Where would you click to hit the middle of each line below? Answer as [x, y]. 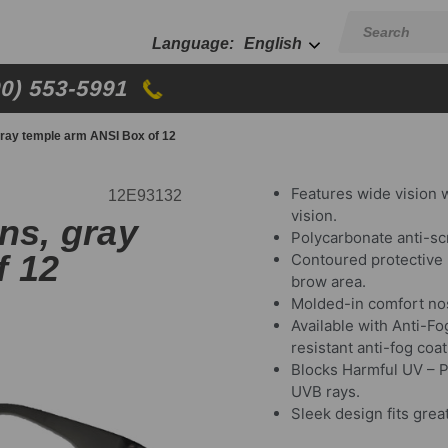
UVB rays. [325, 391]
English [273, 43]
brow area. [328, 281]
